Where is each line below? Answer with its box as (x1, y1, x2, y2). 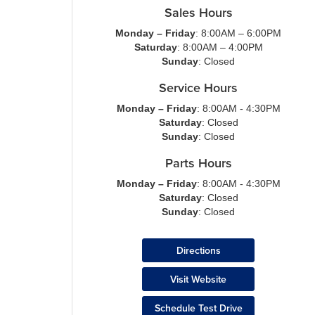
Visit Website (170, 272, 226, 286)
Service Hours (159, 79, 238, 96)
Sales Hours (164, 4, 233, 21)
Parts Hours (165, 154, 232, 172)
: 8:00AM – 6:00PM (195, 27, 281, 39)
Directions (176, 243, 221, 257)
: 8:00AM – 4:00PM (176, 41, 263, 53)
